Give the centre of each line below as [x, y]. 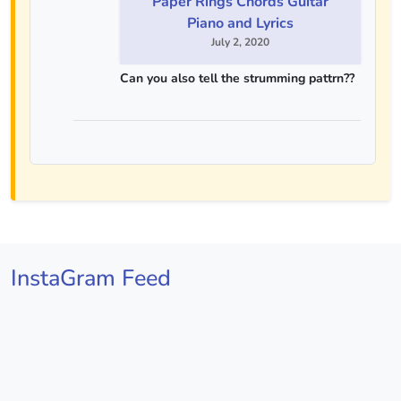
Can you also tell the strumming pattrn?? [237, 79]
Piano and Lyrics [240, 24]
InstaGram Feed [91, 277]
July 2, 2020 [240, 43]
